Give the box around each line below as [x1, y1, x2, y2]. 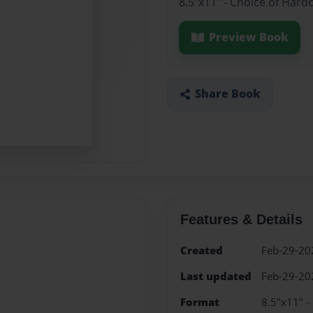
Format [180, 295, 219, 310]
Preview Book [208, 29, 289, 45]
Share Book [194, 86, 261, 102]
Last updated [180, 268, 252, 284]
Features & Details [180, 211, 303, 227]
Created [180, 242, 223, 258]
